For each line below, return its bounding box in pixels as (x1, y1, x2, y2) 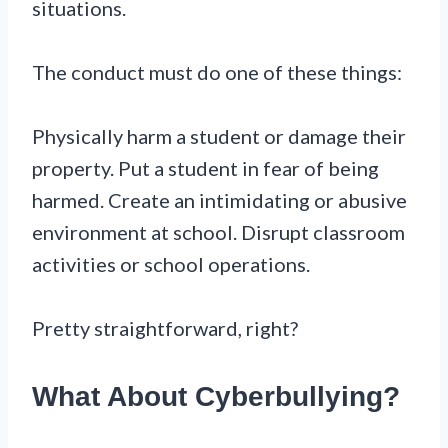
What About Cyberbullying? (32, 381, 400, 413)
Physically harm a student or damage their (32, 124, 406, 149)
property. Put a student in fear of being (32, 156, 379, 181)
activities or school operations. (32, 252, 310, 277)
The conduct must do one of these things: (32, 60, 402, 85)
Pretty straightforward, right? (32, 316, 298, 341)
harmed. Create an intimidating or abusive (32, 188, 407, 213)
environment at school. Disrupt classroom (32, 220, 405, 245)
